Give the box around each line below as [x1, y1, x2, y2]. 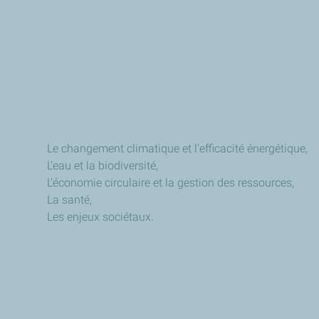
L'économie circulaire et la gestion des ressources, [47, 175, 297, 189]
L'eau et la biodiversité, [47, 158, 161, 172]
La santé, [47, 192, 95, 206]
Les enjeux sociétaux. [47, 209, 157, 224]
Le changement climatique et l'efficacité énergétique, [47, 141, 310, 155]
